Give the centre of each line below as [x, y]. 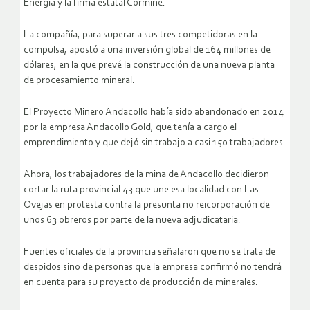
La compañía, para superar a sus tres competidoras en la [140, 35]
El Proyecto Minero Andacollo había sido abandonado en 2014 [154, 113]
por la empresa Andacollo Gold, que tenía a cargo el [130, 128]
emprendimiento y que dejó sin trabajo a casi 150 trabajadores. [155, 143]
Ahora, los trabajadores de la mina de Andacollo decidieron [146, 175]
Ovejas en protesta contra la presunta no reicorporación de [147, 206]
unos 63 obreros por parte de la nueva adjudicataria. [132, 221]
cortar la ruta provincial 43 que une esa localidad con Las [141, 190]
